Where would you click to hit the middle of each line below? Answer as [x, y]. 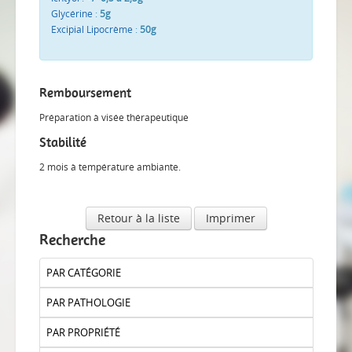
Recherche [72, 240]
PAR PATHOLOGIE [88, 302]
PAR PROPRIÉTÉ [83, 332]
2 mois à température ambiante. [110, 167]
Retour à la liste [138, 218]
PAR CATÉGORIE [84, 273]
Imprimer [230, 218]
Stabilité [63, 142]
